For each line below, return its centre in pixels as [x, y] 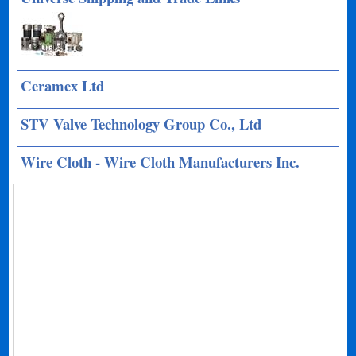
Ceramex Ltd [63, 85]
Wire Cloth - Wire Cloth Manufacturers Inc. [161, 162]
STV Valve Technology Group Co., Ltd [141, 124]
